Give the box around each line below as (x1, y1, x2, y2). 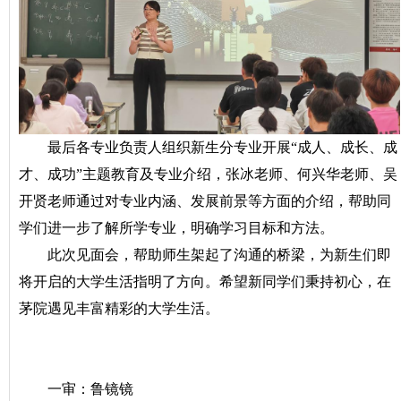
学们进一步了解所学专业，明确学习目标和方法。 (19, 220, 334, 236)
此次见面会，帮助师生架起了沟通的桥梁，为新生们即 (47, 247, 391, 263)
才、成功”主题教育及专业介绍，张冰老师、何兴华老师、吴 (19, 166, 397, 183)
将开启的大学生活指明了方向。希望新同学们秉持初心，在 (19, 274, 391, 290)
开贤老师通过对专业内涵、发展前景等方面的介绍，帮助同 (19, 193, 391, 209)
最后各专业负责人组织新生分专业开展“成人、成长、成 (47, 140, 397, 156)
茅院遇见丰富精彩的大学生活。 (19, 301, 219, 317)
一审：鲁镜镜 (47, 381, 133, 397)
